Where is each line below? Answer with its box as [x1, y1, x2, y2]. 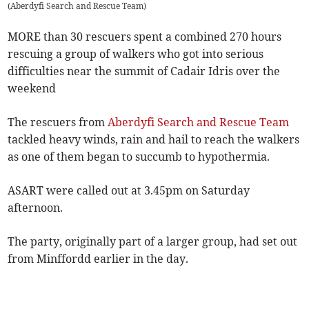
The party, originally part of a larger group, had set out [8, 235, 298, 249]
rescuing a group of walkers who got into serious [8, 47, 264, 61]
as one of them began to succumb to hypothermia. [8, 150, 270, 164]
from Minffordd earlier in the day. [8, 252, 189, 266]
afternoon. [8, 201, 63, 215]
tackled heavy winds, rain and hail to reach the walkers [8, 132, 300, 147]
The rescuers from [8, 115, 108, 130]
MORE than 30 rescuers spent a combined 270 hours [8, 30, 282, 44]
